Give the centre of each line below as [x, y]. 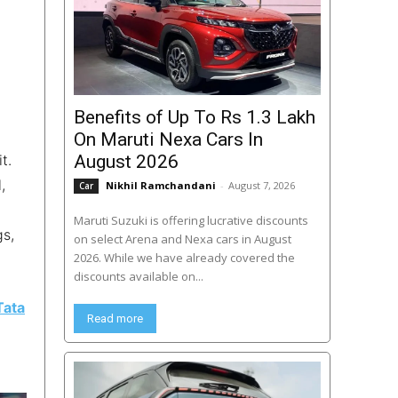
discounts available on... [138, 277]
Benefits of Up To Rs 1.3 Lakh [194, 118]
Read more [115, 319]
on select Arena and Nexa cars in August [182, 239]
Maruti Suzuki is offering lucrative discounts [191, 221]
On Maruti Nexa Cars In [168, 140]
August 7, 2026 [261, 186]
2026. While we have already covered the [184, 258]
